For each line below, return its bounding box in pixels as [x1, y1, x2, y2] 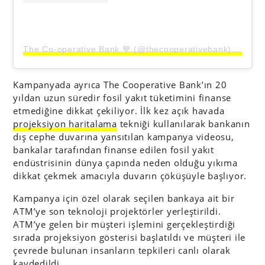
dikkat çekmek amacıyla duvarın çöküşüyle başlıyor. [13, 170, 247, 182]
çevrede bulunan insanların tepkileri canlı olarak [13, 244, 231, 257]
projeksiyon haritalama [13, 118, 117, 130]
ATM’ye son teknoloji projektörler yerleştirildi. [13, 205, 221, 218]
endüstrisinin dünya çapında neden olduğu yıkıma [13, 157, 238, 169]
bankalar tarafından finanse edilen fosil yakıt [13, 144, 214, 156]
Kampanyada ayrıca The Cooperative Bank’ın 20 [13, 79, 227, 91]
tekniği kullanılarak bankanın [117, 118, 250, 130]
